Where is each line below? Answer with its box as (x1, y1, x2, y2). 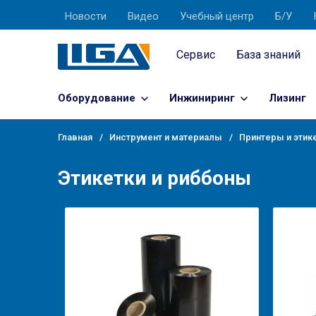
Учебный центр (180, 10, 254, 23)
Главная (58, 132, 92, 142)
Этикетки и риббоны (58, 166, 251, 190)
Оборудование (58, 92, 135, 105)
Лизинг (269, 92, 306, 105)
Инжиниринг (169, 92, 235, 105)
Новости (65, 10, 107, 23)
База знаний (236, 48, 300, 62)
